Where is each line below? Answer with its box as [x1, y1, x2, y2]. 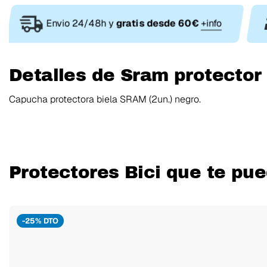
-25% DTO [22, 215, 59, 226]
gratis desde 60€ [116, 17, 198, 30]
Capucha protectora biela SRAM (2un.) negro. [9, 93, 201, 106]
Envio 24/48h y [46, 17, 116, 30]
